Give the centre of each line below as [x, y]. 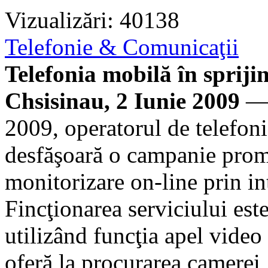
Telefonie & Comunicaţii [122, 47]
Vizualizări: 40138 [92, 20]
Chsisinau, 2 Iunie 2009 [122, 100]
